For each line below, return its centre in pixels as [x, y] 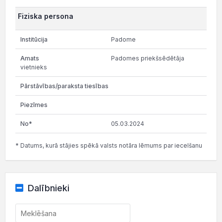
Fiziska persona [46, 16]
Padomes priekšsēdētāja [148, 58]
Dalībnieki [48, 188]
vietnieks [34, 67]
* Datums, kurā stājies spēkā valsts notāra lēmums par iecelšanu [109, 145]
